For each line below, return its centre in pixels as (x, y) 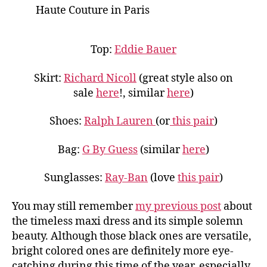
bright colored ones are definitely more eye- (123, 251)
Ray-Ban (126, 178)
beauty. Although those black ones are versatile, (132, 236)
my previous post (178, 206)
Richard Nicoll (100, 78)
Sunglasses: (74, 178)
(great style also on (185, 78)
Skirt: (49, 78)
